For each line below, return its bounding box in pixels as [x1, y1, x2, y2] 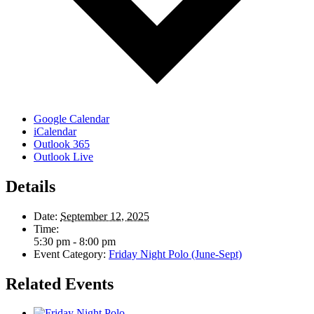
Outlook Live [34, 150, 93, 163]
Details [6, 177, 55, 196]
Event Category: [34, 247, 106, 260]
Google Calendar [34, 112, 109, 125]
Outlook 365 [34, 137, 90, 150]
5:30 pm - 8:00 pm [34, 235, 116, 247]
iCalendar [34, 125, 76, 137]
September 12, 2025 [60, 210, 149, 222]
